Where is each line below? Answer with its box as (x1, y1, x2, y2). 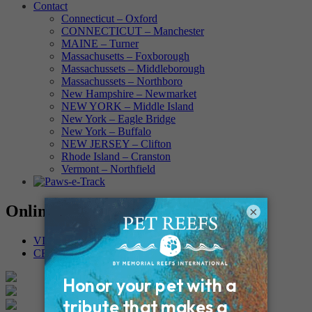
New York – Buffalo (61, 125, 151, 137)
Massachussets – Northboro (61, 75, 182, 87)
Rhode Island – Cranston (61, 150, 171, 162)
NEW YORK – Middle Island (61, 100, 194, 112)
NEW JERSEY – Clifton (61, 138, 171, 150)
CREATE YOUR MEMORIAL (33, 247, 175, 259)
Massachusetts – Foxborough (61, 50, 189, 62)
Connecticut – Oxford (61, 13, 157, 24)
